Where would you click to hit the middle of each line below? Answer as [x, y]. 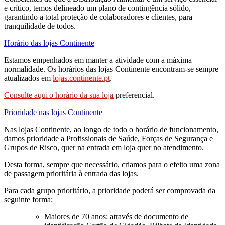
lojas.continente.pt [81, 78]
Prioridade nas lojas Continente [53, 112]
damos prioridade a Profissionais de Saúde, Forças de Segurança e [108, 138]
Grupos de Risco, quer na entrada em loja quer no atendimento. [104, 147]
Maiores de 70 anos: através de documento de [116, 216]
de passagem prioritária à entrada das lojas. [71, 173]
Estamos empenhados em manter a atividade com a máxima [98, 60]
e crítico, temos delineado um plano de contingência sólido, [97, 8]
